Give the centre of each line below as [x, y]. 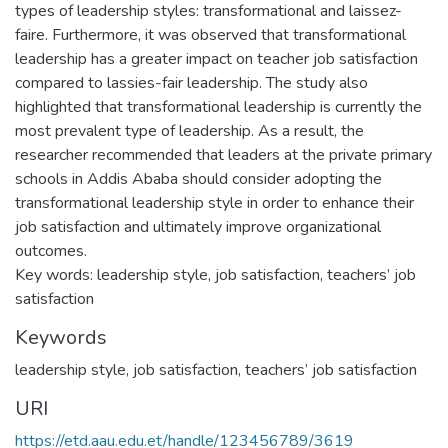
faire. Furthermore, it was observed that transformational [210, 34]
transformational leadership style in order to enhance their [214, 202]
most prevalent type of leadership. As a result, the [189, 130]
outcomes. [51, 250]
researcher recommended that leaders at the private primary [223, 154]
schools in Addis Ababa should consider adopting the [198, 178]
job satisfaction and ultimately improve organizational [198, 226]
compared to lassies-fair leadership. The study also [191, 82]
